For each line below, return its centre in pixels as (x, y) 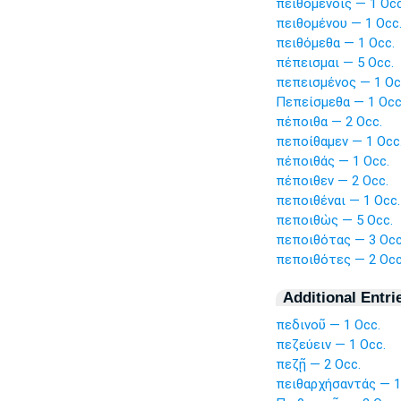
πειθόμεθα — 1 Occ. (335, 43)
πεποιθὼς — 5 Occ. (334, 220)
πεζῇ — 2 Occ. (318, 364)
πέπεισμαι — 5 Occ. (334, 63)
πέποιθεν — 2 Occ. (332, 181)
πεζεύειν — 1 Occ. (330, 345)
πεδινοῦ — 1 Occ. (328, 325)
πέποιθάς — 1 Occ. (332, 161)
